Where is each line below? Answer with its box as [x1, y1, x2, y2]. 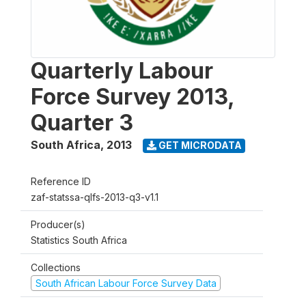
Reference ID [31, 175, 91, 187]
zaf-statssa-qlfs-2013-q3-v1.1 [31, 191, 158, 203]
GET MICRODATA [156, 139, 242, 152]
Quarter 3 [31, 109, 133, 136]
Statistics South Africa [31, 234, 127, 246]
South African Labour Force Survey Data [35, 277, 217, 289]
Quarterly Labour [31, 57, 213, 84]
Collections [31, 261, 81, 273]
